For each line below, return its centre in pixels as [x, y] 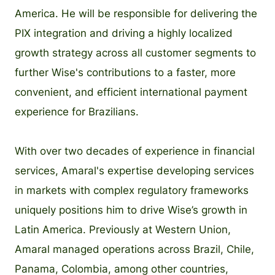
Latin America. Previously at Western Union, [123, 229]
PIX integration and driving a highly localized [124, 33]
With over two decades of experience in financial [135, 151]
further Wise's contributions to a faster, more [125, 72]
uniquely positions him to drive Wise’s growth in [131, 210]
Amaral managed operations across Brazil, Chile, [134, 249]
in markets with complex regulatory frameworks [132, 190]
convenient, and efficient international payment [131, 92]
